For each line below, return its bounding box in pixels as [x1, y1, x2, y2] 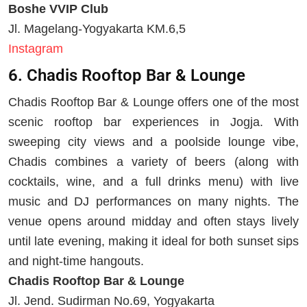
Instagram [8, 41, 63, 56]
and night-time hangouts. [8, 254, 144, 268]
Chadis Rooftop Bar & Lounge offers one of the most [8, 95, 299, 109]
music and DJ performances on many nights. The [8, 194, 299, 208]
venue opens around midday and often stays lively [8, 214, 299, 228]
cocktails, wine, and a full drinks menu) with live [8, 174, 299, 188]
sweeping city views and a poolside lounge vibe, [8, 134, 299, 149]
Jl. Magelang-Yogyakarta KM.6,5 [8, 21, 186, 36]
